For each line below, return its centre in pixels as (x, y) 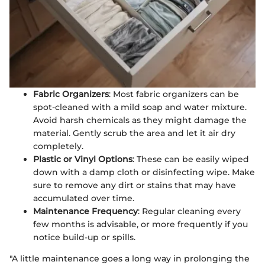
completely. (58, 146)
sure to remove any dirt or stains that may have (135, 185)
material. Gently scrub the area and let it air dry (134, 133)
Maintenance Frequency (85, 211)
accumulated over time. (84, 198)
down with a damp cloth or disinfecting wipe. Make (144, 172)
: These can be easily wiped (191, 159)
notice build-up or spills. (84, 237)
